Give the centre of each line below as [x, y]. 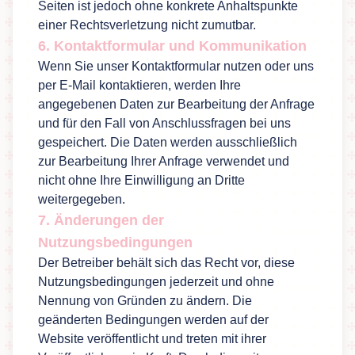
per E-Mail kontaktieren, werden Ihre [139, 85]
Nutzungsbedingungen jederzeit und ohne [156, 282]
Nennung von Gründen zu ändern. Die [145, 301]
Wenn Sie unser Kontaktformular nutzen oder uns [176, 66]
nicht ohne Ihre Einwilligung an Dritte [141, 180]
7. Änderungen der [101, 220]
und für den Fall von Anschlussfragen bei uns [164, 123]
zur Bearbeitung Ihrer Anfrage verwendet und [164, 161]
